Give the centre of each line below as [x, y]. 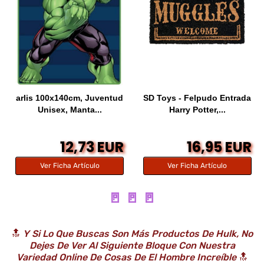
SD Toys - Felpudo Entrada [197, 98]
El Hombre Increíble [192, 257]
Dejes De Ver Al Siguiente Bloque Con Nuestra [132, 245]
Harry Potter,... [197, 109]
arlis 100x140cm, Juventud [70, 98]
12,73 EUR [92, 147]
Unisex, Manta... [70, 109]
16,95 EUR [219, 147]
